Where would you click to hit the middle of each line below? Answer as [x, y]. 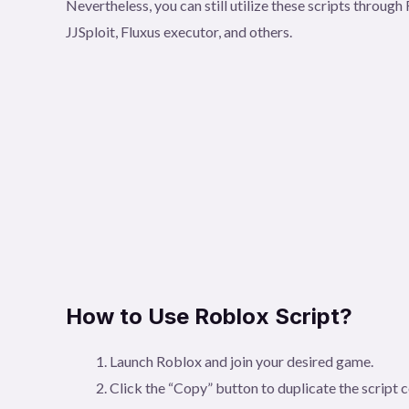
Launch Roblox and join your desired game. [241, 362]
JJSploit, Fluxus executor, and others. [179, 32]
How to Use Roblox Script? [209, 317]
